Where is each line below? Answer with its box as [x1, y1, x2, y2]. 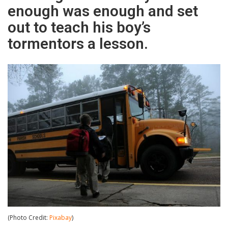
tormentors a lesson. [8, 35, 148, 52]
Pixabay [49, 213, 72, 222]
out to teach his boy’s [8, 19, 151, 36]
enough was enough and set [8, 3, 198, 20]
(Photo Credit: [8, 213, 49, 222]
